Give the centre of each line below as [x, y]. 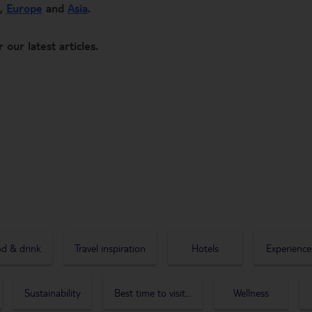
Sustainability [53, 292]
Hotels [205, 248]
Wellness [251, 292]
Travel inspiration [110, 248]
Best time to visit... [153, 292]
